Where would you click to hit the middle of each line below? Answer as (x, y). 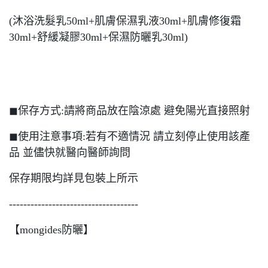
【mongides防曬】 (51, 230)
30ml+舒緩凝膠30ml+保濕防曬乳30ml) (98, 37)
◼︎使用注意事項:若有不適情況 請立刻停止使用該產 (130, 136)
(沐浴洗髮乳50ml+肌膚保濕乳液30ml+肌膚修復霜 (125, 21)
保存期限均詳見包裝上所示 (74, 178)
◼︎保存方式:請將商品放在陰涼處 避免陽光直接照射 (130, 111)
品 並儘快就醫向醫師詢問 (70, 153)
